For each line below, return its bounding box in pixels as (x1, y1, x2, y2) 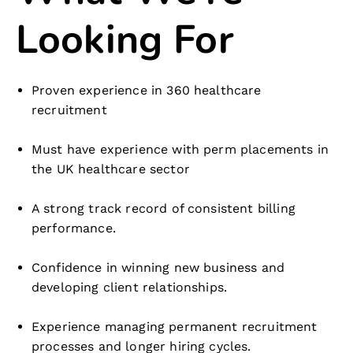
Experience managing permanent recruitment (32, 319, 318, 334)
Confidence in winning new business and (32, 260, 285, 275)
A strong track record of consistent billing (32, 201, 295, 216)
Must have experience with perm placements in (32, 142, 329, 157)
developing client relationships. (32, 280, 228, 295)
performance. (32, 221, 116, 236)
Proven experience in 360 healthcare (32, 83, 262, 98)
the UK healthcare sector (32, 162, 190, 176)
